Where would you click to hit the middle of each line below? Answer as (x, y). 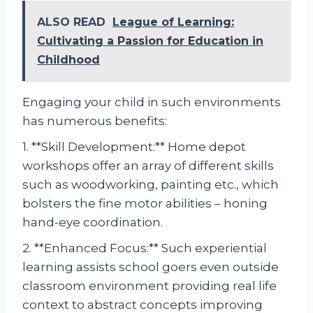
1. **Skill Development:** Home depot (134, 146)
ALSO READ (71, 22)
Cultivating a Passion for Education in (150, 41)
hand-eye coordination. (93, 222)
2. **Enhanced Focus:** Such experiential (145, 248)
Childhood (68, 59)
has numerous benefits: (95, 121)
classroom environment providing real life (150, 285)
